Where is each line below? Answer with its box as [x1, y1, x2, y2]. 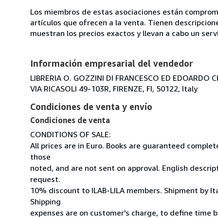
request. [30, 174, 60, 184]
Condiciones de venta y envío [30, 101, 152, 112]
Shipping [30, 196, 61, 206]
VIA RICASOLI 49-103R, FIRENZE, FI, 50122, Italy [30, 83, 198, 93]
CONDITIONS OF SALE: [30, 129, 111, 139]
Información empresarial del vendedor [30, 57, 193, 69]
